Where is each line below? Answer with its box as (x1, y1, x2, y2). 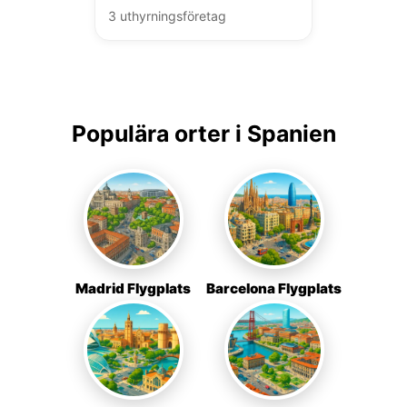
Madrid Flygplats (75, 279, 191, 297)
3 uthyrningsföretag (108, 7, 226, 24)
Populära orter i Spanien (71, 119, 336, 147)
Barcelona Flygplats (206, 279, 342, 297)
